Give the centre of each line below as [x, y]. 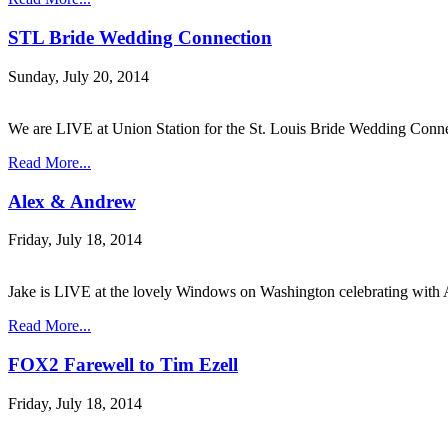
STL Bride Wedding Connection [140, 38]
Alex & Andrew [72, 201]
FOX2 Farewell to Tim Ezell [123, 365]
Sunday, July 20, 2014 [78, 76]
